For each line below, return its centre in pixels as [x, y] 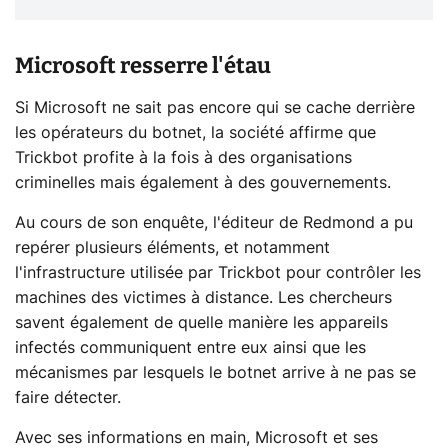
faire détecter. [68, 397]
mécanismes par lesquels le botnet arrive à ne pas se [215, 372]
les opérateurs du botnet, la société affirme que [195, 132]
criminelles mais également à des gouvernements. [203, 182]
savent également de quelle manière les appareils [201, 322]
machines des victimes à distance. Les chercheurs [203, 297]
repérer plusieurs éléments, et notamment [172, 247]
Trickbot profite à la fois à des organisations [183, 157]
